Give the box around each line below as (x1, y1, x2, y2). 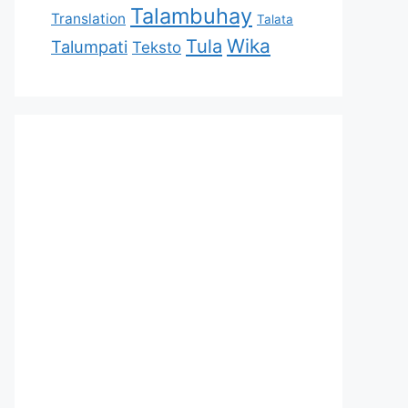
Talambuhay (130, 3, 252, 29)
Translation (51, 10, 126, 27)
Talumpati (51, 36, 127, 56)
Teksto (132, 38, 181, 56)
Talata (257, 12, 293, 26)
